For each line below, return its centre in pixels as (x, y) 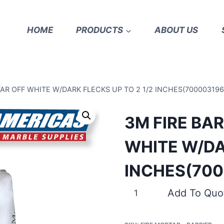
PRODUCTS (100, 30)
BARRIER (141, 216)
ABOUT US (176, 30)
